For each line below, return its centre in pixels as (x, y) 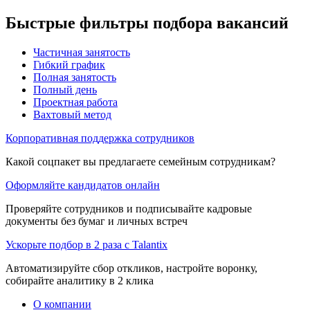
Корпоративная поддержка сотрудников (100, 138)
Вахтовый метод (72, 114)
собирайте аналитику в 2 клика (80, 280)
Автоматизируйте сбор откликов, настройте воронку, (131, 268)
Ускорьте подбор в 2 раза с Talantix (86, 244)
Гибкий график (69, 64)
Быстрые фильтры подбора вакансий (147, 22)
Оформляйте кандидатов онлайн (83, 185)
